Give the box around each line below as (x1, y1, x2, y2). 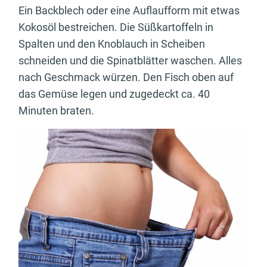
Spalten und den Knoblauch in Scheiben (18, 37, 205, 50)
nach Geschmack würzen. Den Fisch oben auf (18, 70, 234, 83)
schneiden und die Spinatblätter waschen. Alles (18, 54, 242, 67)
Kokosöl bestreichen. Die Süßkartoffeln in (18, 20, 213, 33)
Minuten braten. (18, 104, 94, 117)
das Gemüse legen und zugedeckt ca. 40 (18, 87, 210, 100)
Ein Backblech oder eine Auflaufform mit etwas (18, 4, 240, 17)
